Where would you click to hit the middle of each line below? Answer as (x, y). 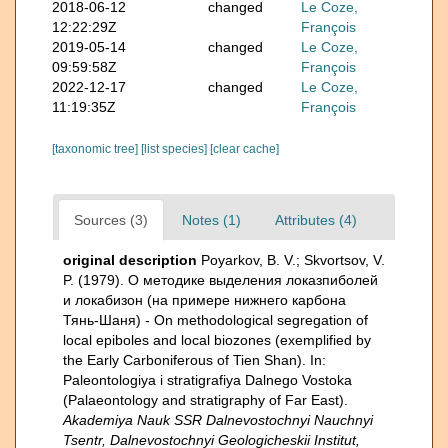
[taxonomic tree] (96, 148)
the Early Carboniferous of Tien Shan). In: (194, 359)
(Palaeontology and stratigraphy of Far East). (205, 399)
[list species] (175, 148)
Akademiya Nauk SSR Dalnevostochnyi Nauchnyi (218, 419)
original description (130, 259)
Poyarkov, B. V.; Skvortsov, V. (293, 259)
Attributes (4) (316, 219)
